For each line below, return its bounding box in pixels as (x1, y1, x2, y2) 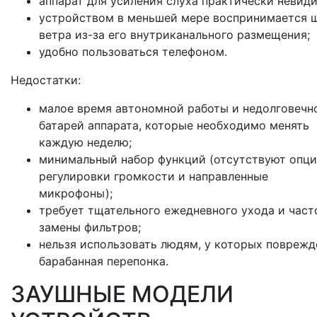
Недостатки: (11, 73, 81, 88)
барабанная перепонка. (39, 254, 168, 269)
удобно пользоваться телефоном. (39, 45, 227, 59)
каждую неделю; (39, 135, 132, 150)
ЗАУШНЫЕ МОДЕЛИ (11, 280, 234, 309)
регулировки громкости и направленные (39, 169, 268, 184)
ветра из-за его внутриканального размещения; (39, 28, 310, 42)
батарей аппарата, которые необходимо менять (39, 118, 309, 133)
